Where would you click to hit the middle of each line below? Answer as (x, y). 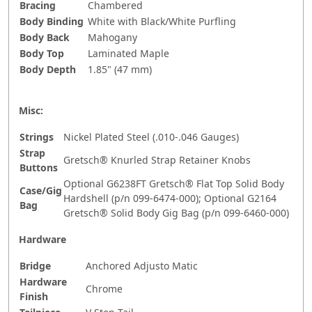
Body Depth (48, 70)
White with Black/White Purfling (162, 22)
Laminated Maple (128, 54)
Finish (34, 297)
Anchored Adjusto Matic (142, 266)
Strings (37, 137)
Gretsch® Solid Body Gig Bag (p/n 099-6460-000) (176, 213)
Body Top (42, 54)
